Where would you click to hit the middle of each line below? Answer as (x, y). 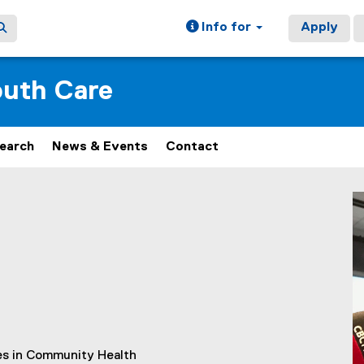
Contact (192, 147)
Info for (226, 28)
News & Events (100, 147)
